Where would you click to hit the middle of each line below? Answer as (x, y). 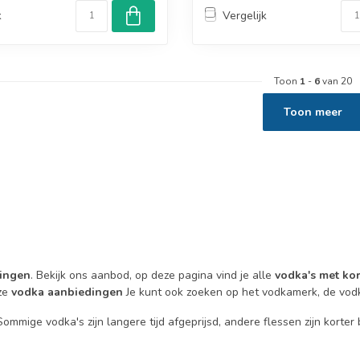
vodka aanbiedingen (67, 292)
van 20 (335, 81)
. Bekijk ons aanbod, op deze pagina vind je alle (153, 275)
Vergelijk (245, 16)
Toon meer (313, 112)
